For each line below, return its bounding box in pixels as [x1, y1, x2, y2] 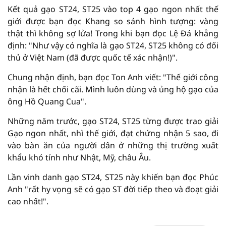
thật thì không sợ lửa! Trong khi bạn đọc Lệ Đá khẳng [8, 27, 218, 39]
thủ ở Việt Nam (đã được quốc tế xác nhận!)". [8, 51, 178, 63]
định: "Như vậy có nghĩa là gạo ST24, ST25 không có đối [8, 39, 218, 51]
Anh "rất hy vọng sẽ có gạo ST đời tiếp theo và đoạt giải [8, 183, 218, 195]
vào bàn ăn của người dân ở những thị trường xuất [8, 139, 218, 151]
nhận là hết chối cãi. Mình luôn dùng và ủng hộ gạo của [8, 83, 218, 95]
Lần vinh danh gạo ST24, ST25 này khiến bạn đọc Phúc [8, 171, 218, 183]
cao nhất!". [8, 195, 48, 207]
